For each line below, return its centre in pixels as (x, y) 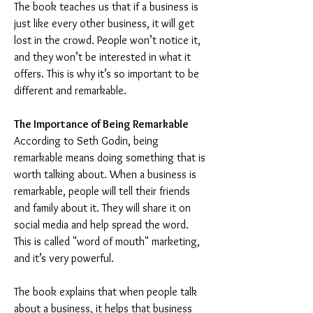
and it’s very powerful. (64, 258)
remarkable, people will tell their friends (103, 191)
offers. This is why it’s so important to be (108, 74)
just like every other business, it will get (105, 23)
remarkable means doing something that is (111, 158)
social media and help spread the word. (103, 225)
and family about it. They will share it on (104, 208)
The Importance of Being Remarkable (101, 124)
